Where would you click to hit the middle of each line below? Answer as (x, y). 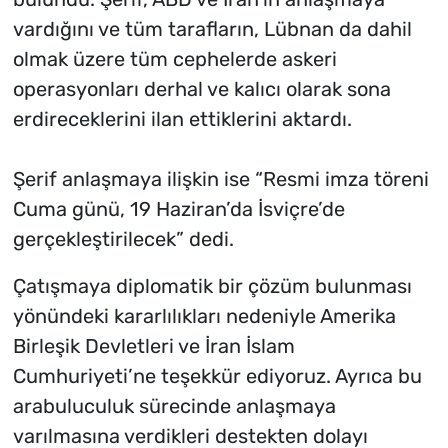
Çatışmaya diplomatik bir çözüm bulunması (212, 285)
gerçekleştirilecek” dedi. (123, 238)
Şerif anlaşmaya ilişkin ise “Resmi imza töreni (220, 178)
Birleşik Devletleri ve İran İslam (153, 345)
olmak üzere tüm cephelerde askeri (174, 58)
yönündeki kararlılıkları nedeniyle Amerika (204, 315)
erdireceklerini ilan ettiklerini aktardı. (182, 118)
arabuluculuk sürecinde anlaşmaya (174, 405)
